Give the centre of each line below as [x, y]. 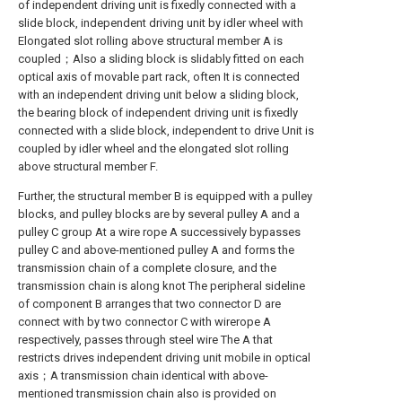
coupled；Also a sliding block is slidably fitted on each [161, 59]
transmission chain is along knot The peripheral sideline [162, 286]
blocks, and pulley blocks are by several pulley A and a [159, 214]
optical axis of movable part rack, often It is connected [159, 77]
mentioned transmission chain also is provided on [147, 393]
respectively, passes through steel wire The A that [145, 340]
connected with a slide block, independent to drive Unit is [166, 131]
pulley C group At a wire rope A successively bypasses [159, 232]
